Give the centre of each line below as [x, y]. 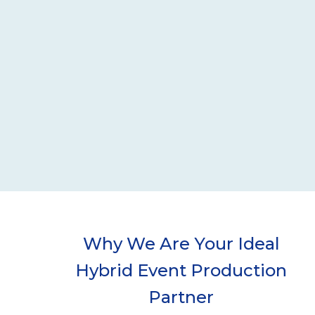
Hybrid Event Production [181, 271]
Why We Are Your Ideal [181, 244]
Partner [181, 297]
